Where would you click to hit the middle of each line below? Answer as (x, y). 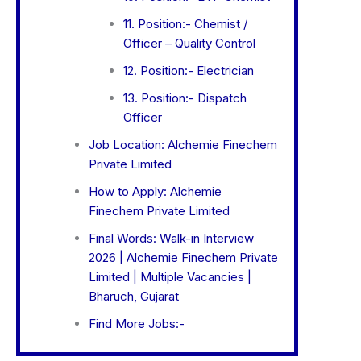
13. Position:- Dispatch (185, 98)
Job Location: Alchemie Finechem (183, 145)
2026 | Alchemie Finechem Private (183, 258)
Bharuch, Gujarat (134, 297)
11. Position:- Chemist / (185, 24)
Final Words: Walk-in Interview (171, 239)
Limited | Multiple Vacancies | (170, 277)
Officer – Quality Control (189, 44)
